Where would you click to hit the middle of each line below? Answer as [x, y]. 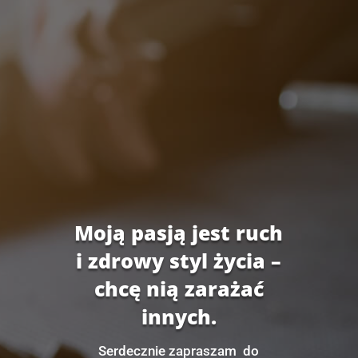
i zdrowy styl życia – [179, 260]
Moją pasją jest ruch [179, 232]
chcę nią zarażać [179, 288]
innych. [179, 316]
